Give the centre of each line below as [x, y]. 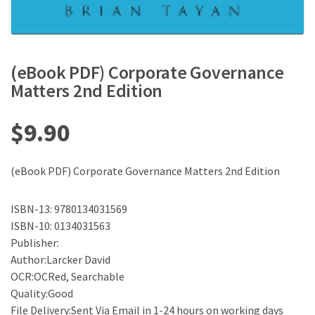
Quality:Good [42, 293]
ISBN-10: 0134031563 [60, 225]
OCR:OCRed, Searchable [67, 276]
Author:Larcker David [60, 259]
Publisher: [35, 242]
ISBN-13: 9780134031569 [69, 208]
